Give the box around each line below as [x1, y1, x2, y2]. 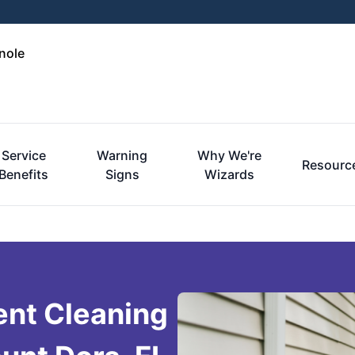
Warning [97, 147, 148, 163]
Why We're [197, 147, 261, 163]
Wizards [204, 166, 254, 182]
